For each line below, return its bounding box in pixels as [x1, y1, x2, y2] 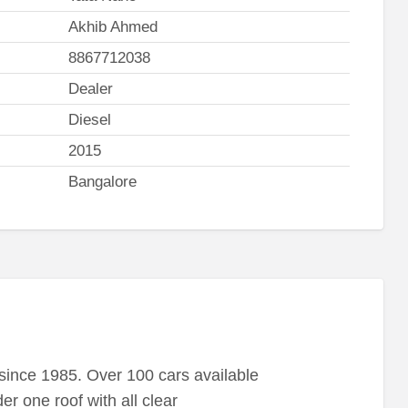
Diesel [67, 110, 111, 128]
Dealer [67, 79, 113, 97]
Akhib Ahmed [67, 17, 158, 36]
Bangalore [67, 172, 137, 190]
